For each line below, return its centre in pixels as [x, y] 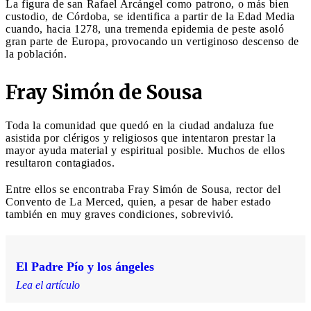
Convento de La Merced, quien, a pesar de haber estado [138, 201]
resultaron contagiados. [60, 162]
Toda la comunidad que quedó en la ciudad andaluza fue [140, 125]
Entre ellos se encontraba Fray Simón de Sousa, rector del [143, 189]
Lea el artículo [48, 285]
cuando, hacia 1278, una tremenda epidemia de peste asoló [145, 28]
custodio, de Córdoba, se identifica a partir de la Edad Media [150, 16]
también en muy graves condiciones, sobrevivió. [120, 214]
